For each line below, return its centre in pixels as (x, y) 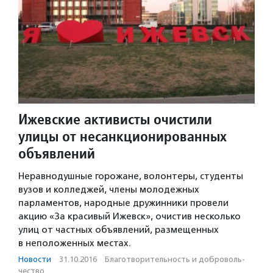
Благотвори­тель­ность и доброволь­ (175, 260)
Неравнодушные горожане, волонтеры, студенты (131, 176)
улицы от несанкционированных (122, 136)
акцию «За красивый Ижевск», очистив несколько (129, 217)
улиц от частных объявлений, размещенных (119, 230)
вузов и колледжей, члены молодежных (109, 190)
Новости (35, 260)
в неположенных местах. (75, 243)
